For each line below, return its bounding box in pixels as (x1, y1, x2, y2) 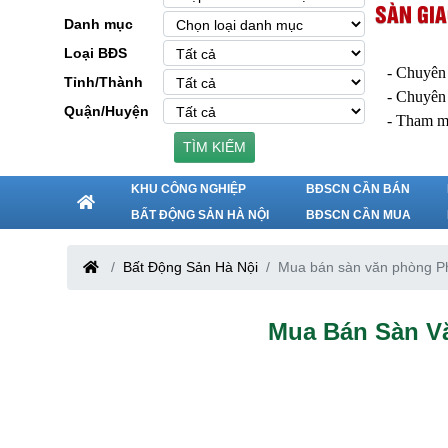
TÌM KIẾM (182, 139, 246, 156)
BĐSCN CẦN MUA (305, 207, 411, 222)
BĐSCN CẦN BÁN (305, 181, 410, 196)
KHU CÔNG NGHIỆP (131, 181, 247, 196)
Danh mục (64, 15, 133, 32)
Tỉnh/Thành (64, 73, 143, 90)
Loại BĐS (64, 44, 127, 61)
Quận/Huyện (64, 102, 149, 119)
